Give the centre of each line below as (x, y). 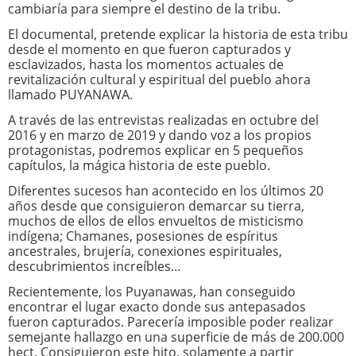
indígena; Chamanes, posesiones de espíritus (143, 236)
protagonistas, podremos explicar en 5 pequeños (156, 150)
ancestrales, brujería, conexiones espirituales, (145, 251)
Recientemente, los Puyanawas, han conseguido (152, 292)
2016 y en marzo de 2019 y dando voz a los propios (160, 135)
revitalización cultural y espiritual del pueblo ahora (159, 79)
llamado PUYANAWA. (74, 95)
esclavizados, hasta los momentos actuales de (146, 64)
